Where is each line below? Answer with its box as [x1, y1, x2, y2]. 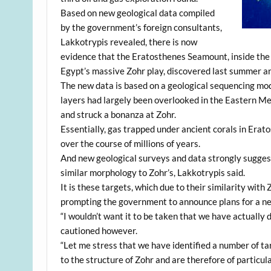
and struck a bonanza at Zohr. [60, 108, 177, 120]
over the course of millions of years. [60, 137, 201, 149]
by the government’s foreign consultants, [60, 21, 223, 33]
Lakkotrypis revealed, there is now [60, 36, 198, 47]
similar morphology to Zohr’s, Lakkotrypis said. [60, 166, 246, 178]
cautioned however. [60, 224, 138, 236]
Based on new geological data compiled [60, 7, 215, 18]
